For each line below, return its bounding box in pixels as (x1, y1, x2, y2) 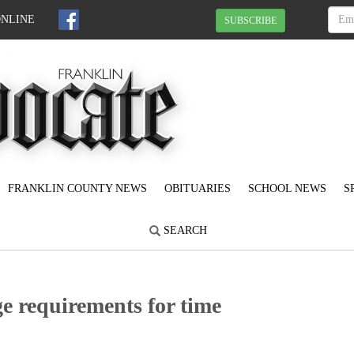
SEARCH (160, 224, 207, 237)
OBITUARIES (164, 183, 231, 195)
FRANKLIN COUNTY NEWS (8, 183, 147, 195)
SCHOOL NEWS (248, 183, 326, 195)
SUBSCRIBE (224, 14, 277, 26)
